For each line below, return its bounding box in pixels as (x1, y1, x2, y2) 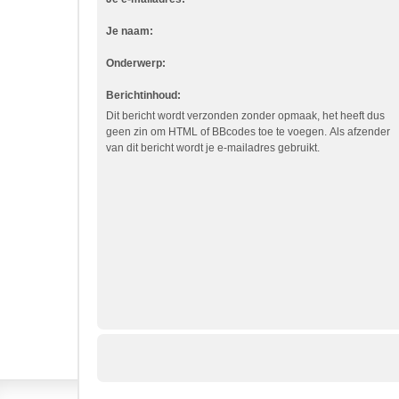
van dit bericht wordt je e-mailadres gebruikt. (106, 142, 320, 154)
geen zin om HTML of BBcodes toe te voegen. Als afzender (106, 126, 390, 138)
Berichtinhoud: (106, 89, 181, 102)
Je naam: (106, 25, 153, 37)
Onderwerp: (106, 57, 166, 69)
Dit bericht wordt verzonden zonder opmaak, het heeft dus (106, 110, 385, 122)
